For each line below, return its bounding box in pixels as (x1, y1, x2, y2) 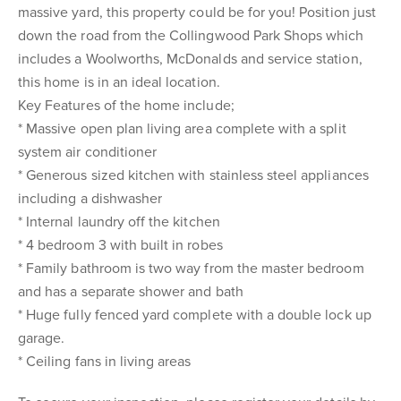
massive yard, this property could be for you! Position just (18, 4, 376, 21)
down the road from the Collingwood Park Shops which (18, 27, 364, 45)
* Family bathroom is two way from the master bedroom (18, 260, 364, 277)
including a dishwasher (18, 190, 163, 208)
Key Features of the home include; (18, 97, 235, 115)
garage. (18, 329, 65, 347)
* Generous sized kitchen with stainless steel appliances (18, 166, 369, 184)
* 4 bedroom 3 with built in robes (18, 236, 223, 254)
